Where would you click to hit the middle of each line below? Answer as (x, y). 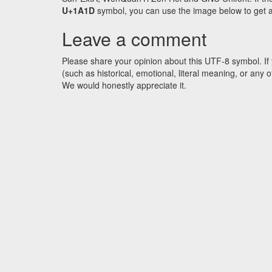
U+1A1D (78, 11)
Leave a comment (134, 39)
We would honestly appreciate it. (124, 85)
